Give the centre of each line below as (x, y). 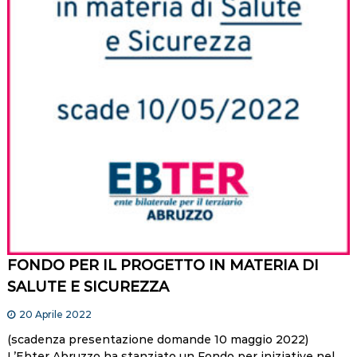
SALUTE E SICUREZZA (88, 287)
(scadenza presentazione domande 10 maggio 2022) (161, 340)
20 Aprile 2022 (55, 315)
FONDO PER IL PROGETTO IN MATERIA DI (163, 266)
